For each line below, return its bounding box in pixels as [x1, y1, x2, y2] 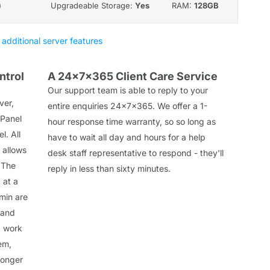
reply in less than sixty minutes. [48, 163, 171, 174]
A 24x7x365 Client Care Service [48, 69, 218, 83]
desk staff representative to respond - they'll [48, 147, 224, 158]
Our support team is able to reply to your [48, 84, 208, 95]
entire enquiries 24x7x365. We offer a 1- [48, 100, 207, 111]
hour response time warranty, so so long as [48, 116, 216, 127]
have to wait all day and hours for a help [48, 131, 206, 142]
